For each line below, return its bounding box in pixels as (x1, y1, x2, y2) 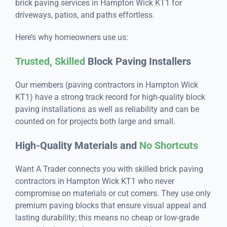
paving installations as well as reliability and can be (15, 104, 199, 115)
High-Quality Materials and (15, 139, 139, 152)
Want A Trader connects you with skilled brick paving (15, 164, 203, 174)
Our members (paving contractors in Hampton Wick (15, 80, 198, 90)
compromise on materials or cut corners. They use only (15, 188, 211, 199)
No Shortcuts (139, 139, 198, 152)
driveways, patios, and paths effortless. (15, 10, 155, 20)
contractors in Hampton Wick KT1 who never (15, 176, 174, 186)
